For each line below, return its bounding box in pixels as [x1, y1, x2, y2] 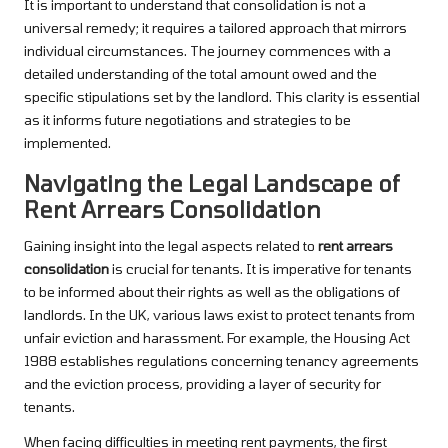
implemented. [24, 134, 111, 152]
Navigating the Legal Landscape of [24, 170, 399, 197]
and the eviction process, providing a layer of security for [24, 375, 381, 393]
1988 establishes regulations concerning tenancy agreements [24, 352, 419, 370]
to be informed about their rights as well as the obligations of [24, 283, 400, 301]
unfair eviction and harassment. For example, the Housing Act [24, 329, 410, 347]
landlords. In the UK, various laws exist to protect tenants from [24, 306, 415, 324]
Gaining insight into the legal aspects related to [24, 237, 318, 255]
